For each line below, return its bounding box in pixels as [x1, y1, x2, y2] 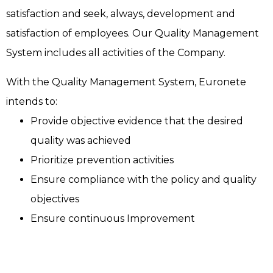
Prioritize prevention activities [30, 154, 174, 166]
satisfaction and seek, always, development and [6, 8, 235, 20]
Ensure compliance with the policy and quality [30, 174, 257, 186]
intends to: [6, 96, 60, 108]
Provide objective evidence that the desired [30, 115, 243, 127]
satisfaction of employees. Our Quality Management [6, 27, 259, 40]
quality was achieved [30, 135, 133, 147]
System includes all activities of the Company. [6, 47, 225, 59]
